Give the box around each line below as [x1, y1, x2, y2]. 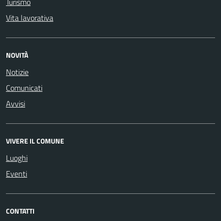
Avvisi [6, 98, 25, 110]
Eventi [6, 168, 27, 180]
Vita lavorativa [6, 12, 53, 24]
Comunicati [6, 82, 42, 94]
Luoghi [6, 152, 28, 164]
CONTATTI [6, 206, 35, 216]
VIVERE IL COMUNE [6, 136, 64, 146]
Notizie [6, 66, 29, 78]
